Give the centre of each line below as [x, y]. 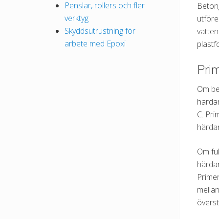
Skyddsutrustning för [100, 31]
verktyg [77, 18]
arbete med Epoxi [95, 44]
